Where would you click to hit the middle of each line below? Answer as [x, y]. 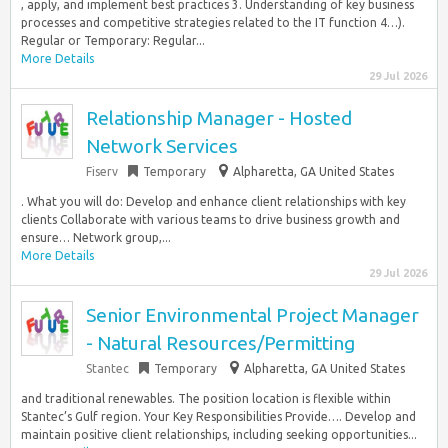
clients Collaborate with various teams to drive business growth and [210, 219]
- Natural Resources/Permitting [220, 343]
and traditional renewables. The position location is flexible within [206, 398]
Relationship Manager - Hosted [219, 118]
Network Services [162, 146]
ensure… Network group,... [96, 237]
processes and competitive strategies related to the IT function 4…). [213, 22]
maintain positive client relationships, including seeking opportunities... [219, 434]
